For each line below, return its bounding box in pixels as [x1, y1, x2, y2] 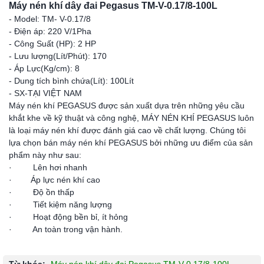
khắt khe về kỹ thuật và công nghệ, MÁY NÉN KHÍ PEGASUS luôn [9, 113, 254, 123]
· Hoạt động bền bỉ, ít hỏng [9, 212, 128, 222]
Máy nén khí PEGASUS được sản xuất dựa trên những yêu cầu [9, 101, 245, 111]
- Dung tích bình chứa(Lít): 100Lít [9, 76, 134, 86]
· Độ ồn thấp [9, 187, 74, 197]
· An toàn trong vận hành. [9, 225, 123, 235]
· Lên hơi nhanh [9, 163, 87, 173]
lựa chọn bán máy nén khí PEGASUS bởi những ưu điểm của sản [9, 138, 253, 148]
